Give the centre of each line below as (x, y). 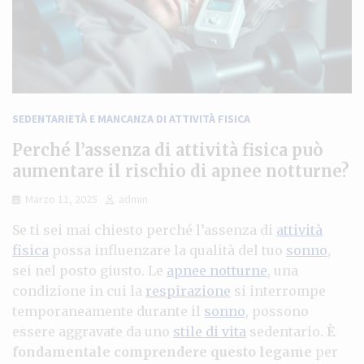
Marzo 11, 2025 (61, 199)
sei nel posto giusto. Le (89, 270)
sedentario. (286, 331)
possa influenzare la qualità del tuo (167, 250)
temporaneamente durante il (108, 311)
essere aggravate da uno (93, 331)
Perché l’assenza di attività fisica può (168, 149)
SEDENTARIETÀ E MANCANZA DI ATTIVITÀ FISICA (131, 118)
